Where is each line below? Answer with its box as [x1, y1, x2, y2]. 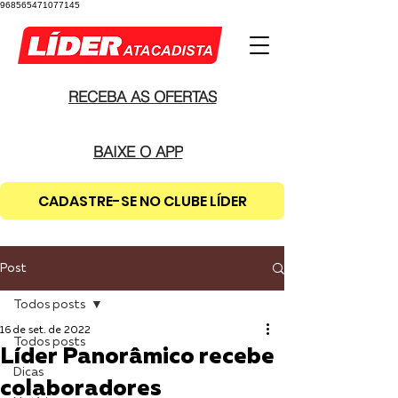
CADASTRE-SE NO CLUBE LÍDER [37, 190, 247, 211]
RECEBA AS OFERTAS [68, 86, 217, 106]
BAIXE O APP [92, 141, 183, 161]
